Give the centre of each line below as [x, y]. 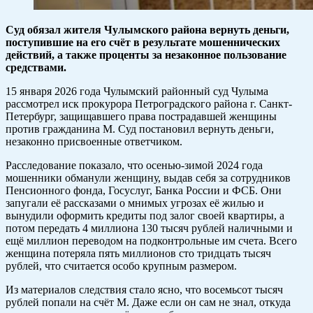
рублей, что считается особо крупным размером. [121, 266]
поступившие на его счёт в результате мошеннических [143, 43]
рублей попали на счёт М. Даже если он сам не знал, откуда [148, 303]
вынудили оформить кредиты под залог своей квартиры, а [145, 216]
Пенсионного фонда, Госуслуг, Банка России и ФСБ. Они [144, 191]
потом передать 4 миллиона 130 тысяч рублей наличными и [149, 228]
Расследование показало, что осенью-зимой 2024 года [134, 166]
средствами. [36, 68]
